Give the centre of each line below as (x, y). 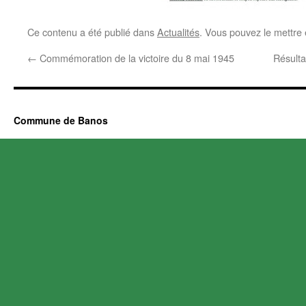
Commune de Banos (61, 120)
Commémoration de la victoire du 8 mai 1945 (136, 58)
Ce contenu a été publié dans (92, 32)
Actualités (178, 32)
